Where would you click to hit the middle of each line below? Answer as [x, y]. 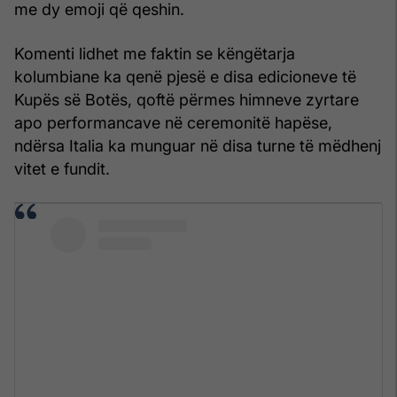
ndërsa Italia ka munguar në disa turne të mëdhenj [198, 145]
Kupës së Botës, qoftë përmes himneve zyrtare [187, 99]
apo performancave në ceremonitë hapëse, [173, 122]
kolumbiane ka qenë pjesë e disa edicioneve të [185, 76]
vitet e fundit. [62, 168]
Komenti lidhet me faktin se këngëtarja [155, 53]
